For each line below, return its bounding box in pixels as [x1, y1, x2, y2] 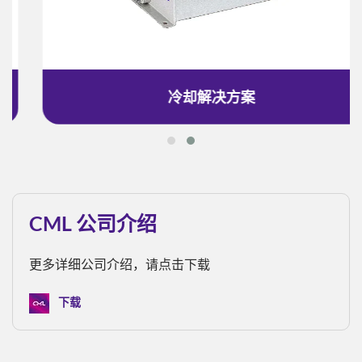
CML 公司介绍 [29, 210, 157, 235]
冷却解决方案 [137, 87, 225, 106]
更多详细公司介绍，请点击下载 [29, 255, 210, 271]
